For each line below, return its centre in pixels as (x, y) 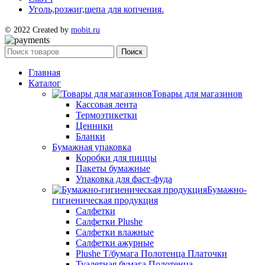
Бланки (91, 136)
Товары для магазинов (197, 93)
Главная (44, 72)
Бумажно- (227, 189)
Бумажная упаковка (92, 147)
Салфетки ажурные (115, 243)
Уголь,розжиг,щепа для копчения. (96, 9)
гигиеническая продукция (105, 200)
